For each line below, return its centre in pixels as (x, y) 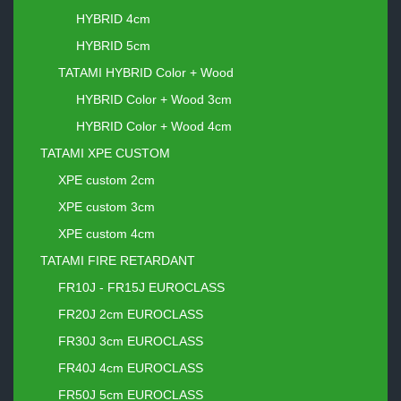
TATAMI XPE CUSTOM (105, 154)
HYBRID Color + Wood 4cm (154, 127)
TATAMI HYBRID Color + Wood (146, 73)
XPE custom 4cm (107, 234)
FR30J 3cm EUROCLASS (131, 341)
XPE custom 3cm (107, 207)
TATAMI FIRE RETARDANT (118, 261)
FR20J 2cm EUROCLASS (131, 315)
